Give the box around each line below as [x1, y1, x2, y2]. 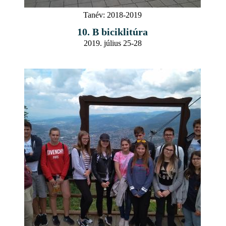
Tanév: [83, 10, 105, 19]
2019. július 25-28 [83, 38, 142, 47]
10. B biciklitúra [77, 26, 148, 37]
